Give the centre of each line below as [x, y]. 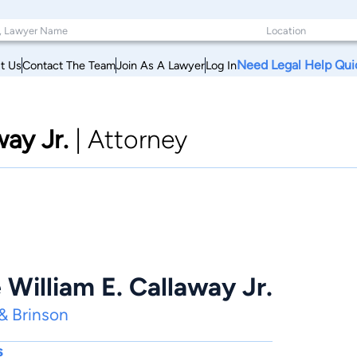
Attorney [137, 139]
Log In [221, 65]
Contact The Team [69, 65]
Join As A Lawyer [161, 65]
